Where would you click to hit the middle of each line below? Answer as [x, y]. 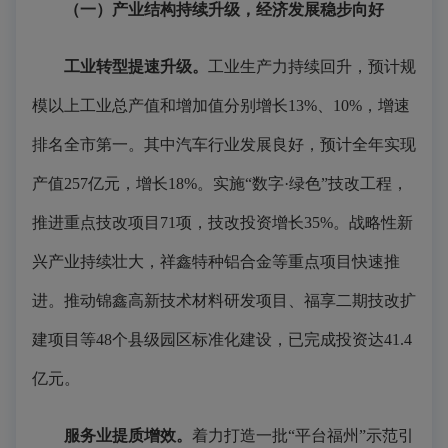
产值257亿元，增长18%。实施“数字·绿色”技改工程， [220, 183]
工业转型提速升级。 [136, 66]
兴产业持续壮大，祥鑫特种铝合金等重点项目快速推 [216, 261]
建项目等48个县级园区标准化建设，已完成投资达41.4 [222, 339]
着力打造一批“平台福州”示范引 [303, 435]
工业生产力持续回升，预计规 [312, 66]
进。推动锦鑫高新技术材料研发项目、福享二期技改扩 [224, 300]
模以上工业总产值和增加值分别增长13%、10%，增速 [221, 105]
